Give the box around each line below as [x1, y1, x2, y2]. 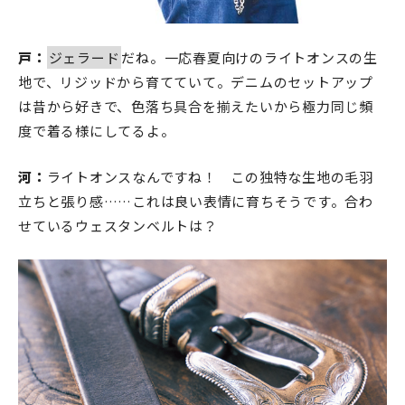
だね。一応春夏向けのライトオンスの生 [121, 48, 378, 68]
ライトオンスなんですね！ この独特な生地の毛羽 [46, 167, 373, 187]
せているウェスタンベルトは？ [18, 216, 218, 236]
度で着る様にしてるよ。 [18, 121, 175, 141]
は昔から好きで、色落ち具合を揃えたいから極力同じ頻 [18, 97, 373, 117]
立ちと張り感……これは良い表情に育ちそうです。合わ [18, 192, 373, 212]
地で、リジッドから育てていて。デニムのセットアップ [18, 72, 373, 92]
